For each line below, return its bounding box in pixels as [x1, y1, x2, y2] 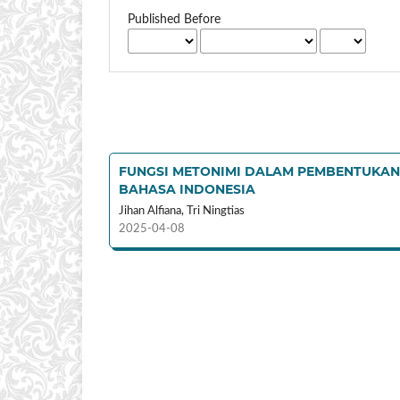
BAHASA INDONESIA [119, 181, 255, 198]
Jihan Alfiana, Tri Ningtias [119, 205, 245, 218]
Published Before [128, 13, 221, 27]
